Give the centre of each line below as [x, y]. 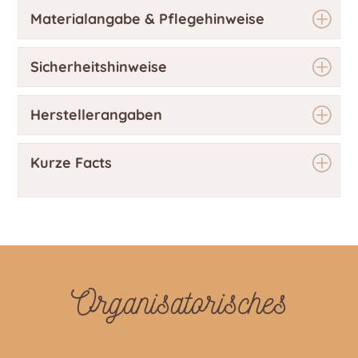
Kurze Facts [72, 163]
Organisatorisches [179, 302]
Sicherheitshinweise [99, 67]
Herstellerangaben [97, 115]
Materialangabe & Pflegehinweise [148, 19]
